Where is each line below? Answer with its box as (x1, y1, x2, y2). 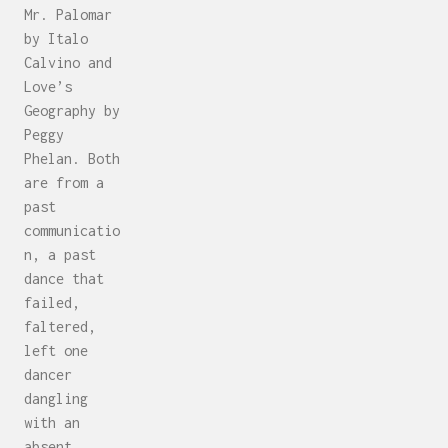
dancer (24, 366, 72, 384)
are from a (24, 174, 104, 192)
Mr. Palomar (24, 6, 112, 24)
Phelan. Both (24, 150, 120, 168)
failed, (24, 294, 80, 312)
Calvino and (24, 54, 112, 72)
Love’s (24, 78, 72, 96)
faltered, (24, 318, 96, 336)
